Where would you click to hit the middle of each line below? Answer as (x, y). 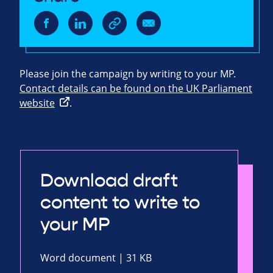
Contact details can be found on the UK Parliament (136, 89)
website (37, 103)
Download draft (109, 181)
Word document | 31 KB (96, 258)
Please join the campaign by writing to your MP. (128, 74)
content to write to (120, 203)
